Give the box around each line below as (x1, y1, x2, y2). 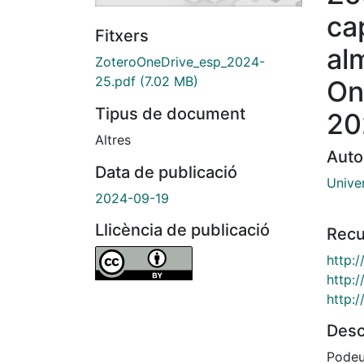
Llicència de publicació (95, 220, 270, 240)
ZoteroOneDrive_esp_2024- (95, 54, 265, 71)
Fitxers (95, 26, 149, 46)
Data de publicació (95, 162, 237, 183)
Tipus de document (95, 104, 245, 124)
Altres (95, 132, 131, 149)
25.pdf (95, 73, 136, 90)
